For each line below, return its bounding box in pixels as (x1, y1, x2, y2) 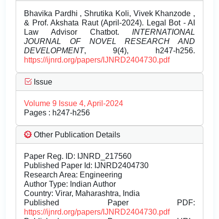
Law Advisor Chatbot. (24, 28, 132, 37)
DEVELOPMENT (24, 46, 84, 55)
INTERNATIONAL (132, 28, 195, 37)
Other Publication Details (32, 131, 120, 139)
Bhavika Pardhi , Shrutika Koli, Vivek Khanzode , (24, 9, 195, 18)
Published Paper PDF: (24, 198, 195, 207)
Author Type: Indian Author (24, 180, 116, 189)
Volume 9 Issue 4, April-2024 (24, 99, 123, 108)
